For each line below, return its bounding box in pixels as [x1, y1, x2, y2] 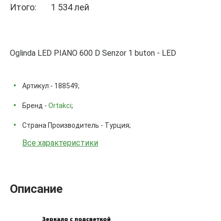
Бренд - [22, 102, 48, 110]
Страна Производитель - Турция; [22, 121, 131, 129]
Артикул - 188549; [22, 82, 79, 90]
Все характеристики [22, 138, 98, 147]
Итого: [10, 2, 37, 12]
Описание [10, 182, 63, 196]
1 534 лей [51, 2, 89, 12]
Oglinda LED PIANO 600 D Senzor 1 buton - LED [10, 48, 176, 58]
